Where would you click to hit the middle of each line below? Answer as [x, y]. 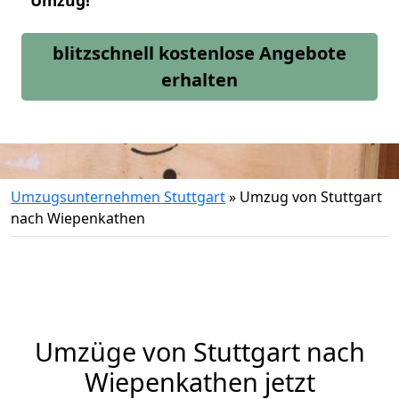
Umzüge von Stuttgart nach [199, 351]
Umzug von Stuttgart [311, 197]
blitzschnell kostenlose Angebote [199, 53]
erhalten [199, 80]
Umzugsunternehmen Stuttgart [118, 197]
